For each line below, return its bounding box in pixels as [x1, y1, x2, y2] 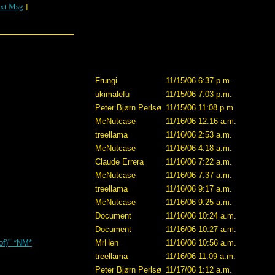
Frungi [95, 76, 117, 85]
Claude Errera [95, 157, 144, 166]
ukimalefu [95, 90, 130, 99]
